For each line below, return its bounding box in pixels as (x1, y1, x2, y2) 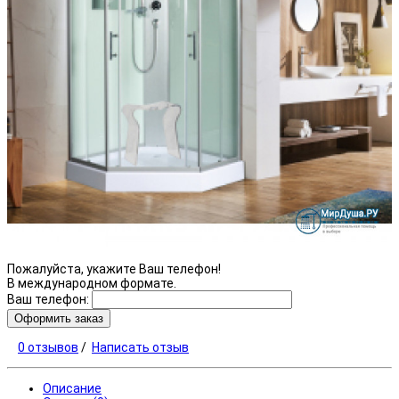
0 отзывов (18, 339, 78, 354)
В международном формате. (7, 275, 176, 290)
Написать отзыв (92, 339, 189, 354)
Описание (43, 380, 102, 395)
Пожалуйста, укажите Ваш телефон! (7, 261, 221, 276)
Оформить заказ (14, 311, 103, 325)
